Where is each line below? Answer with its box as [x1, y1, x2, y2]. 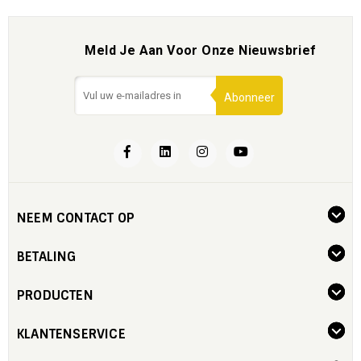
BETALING [17, 247, 77, 265]
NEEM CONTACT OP [17, 209, 135, 226]
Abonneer [224, 90, 276, 104]
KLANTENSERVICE [17, 325, 126, 342]
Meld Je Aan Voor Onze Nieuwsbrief [85, 42, 317, 58]
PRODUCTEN [17, 286, 93, 304]
